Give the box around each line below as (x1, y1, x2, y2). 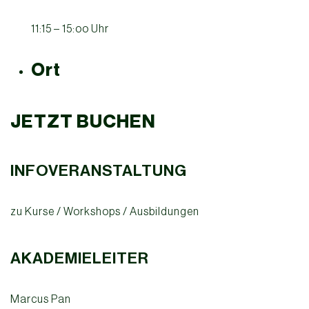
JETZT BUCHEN (10, 110, 156, 133)
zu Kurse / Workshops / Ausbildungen (10, 205, 199, 218)
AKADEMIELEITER (10, 249, 149, 268)
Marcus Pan (10, 292, 71, 306)
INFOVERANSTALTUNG (10, 161, 187, 181)
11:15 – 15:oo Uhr (31, 22, 109, 35)
